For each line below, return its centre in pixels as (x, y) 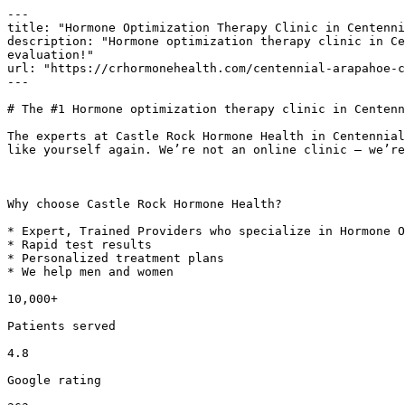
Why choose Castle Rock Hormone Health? (145, 204)
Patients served (61, 326)
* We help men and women (90, 272)
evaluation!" (51, 55)
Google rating (54, 380)
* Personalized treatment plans (116, 258)
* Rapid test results (80, 245)
